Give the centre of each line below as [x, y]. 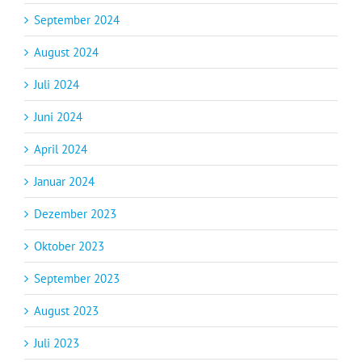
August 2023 [66, 310]
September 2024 [77, 19]
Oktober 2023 [69, 246]
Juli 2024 [57, 84]
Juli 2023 [57, 343]
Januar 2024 [64, 181]
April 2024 [61, 149]
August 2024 [66, 52]
